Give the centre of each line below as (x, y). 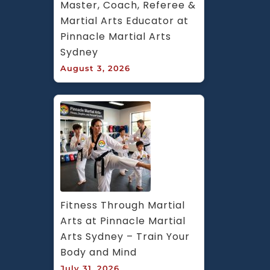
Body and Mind (99, 252)
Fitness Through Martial (123, 205)
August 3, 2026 (95, 68)
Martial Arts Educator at (124, 20)
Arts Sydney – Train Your (125, 236)
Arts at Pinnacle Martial (123, 221)
